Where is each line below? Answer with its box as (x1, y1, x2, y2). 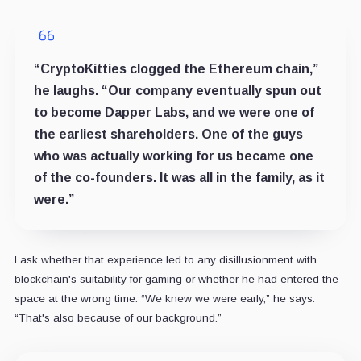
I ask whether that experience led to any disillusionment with (14, 254, 317, 267)
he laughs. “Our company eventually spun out (33, 84, 322, 98)
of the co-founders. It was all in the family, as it (33, 171, 325, 185)
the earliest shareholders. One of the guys (33, 127, 303, 142)
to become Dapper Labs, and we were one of (33, 106, 314, 120)
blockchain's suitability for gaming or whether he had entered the (14, 273, 338, 286)
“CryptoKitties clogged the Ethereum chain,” (33, 62, 318, 77)
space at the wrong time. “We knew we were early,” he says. (14, 293, 315, 305)
